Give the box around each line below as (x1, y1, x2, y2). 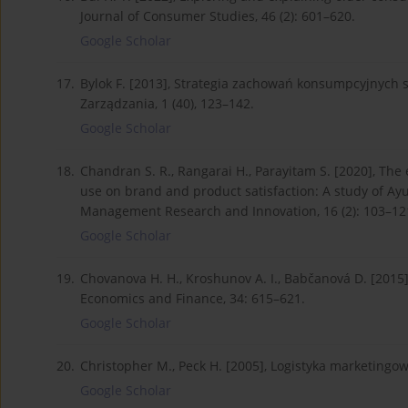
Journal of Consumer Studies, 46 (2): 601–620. (80, 6, 355, 25)
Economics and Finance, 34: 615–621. (80, 289, 305, 307)
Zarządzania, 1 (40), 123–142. (80, 94, 254, 112)
